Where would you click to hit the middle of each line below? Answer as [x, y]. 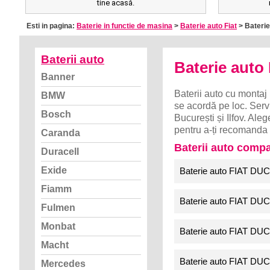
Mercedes [64, 264]
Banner [58, 77]
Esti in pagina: [52, 26]
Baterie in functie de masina [124, 26]
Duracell [60, 152]
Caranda [61, 133]
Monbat [58, 226]
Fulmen [58, 208]
